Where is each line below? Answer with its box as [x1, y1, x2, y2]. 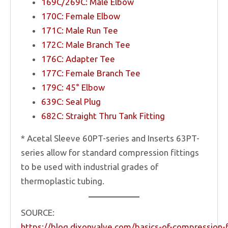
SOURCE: [21, 207, 54, 217]
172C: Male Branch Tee [41, 39, 130, 49]
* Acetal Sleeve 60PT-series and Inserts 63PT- [21, 133, 199, 143]
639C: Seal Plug [41, 96, 101, 106]
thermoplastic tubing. [21, 176, 104, 186]
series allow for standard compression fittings [21, 147, 199, 157]
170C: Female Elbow [41, 11, 120, 21]
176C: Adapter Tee [41, 53, 115, 64]
